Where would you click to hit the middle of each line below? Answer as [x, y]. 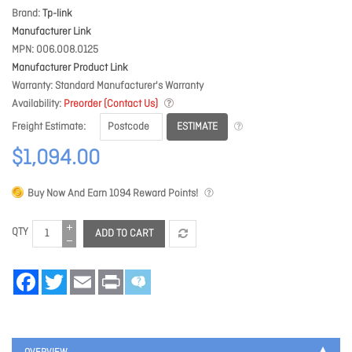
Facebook [60, 276]
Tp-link [57, 14]
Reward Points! [164, 194]
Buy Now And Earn [68, 194]
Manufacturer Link [51, 32]
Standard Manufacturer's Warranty [129, 86]
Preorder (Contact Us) [111, 104]
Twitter [81, 276]
